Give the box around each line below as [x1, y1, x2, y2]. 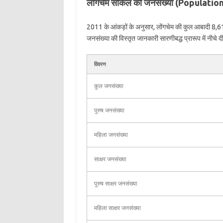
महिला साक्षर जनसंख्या [94, 205, 141, 211]
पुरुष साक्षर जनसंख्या [94, 180, 137, 187]
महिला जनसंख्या [94, 131, 128, 138]
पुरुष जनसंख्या [94, 107, 124, 113]
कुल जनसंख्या [94, 83, 123, 89]
